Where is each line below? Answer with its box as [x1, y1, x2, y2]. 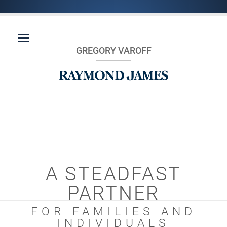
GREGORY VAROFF [75, 45, 152, 56]
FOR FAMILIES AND [30, 205, 197, 218]
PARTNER [67, 182, 160, 204]
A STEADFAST [45, 163, 182, 185]
